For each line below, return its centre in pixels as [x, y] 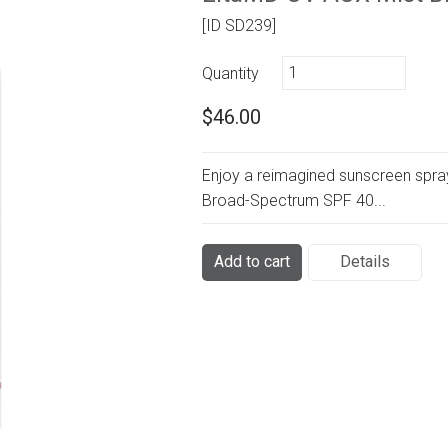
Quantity [231, 74]
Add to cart [252, 262]
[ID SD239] [239, 26]
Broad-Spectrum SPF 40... [294, 201]
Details [365, 262]
